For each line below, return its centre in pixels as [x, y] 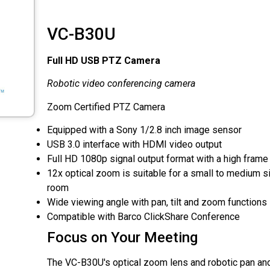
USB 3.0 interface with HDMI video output [134, 145]
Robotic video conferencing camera [121, 84]
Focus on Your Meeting [122, 238]
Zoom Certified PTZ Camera [106, 107]
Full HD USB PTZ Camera [103, 61]
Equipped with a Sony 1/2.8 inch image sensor [144, 130]
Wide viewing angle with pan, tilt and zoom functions [157, 202]
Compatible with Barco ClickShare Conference [143, 217]
